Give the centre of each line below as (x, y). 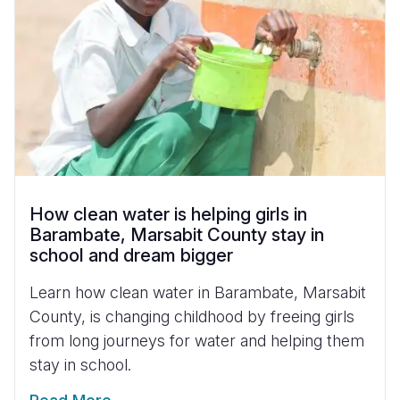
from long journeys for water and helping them (197, 340)
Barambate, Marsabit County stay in (177, 234)
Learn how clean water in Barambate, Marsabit (198, 292)
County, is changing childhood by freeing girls (192, 316)
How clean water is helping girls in (168, 214)
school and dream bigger (131, 255)
